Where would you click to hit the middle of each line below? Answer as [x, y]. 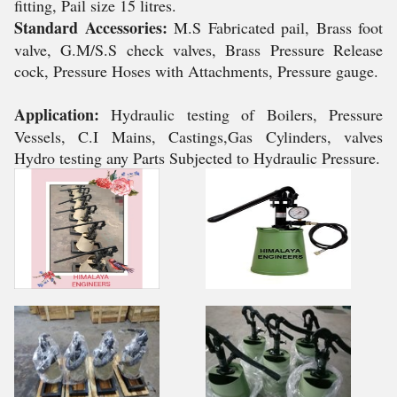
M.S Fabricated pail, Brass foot [275, 27]
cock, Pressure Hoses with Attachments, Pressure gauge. [196, 71]
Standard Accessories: [91, 27]
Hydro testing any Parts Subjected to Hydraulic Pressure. [197, 158]
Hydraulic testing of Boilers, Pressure [241, 114]
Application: [57, 114]
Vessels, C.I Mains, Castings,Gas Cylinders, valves [198, 136]
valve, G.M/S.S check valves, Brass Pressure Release [198, 50]
